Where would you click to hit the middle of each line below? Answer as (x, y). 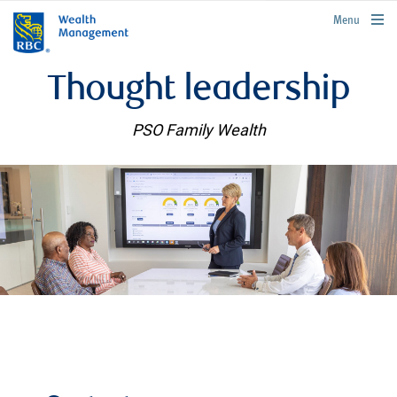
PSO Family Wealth (198, 130)
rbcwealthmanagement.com (334, 17)
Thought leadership (198, 91)
